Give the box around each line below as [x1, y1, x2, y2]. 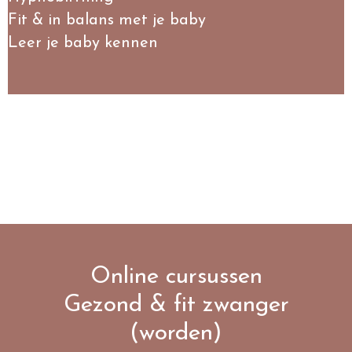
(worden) [130, 321, 222, 346]
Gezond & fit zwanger [63, 293, 289, 318]
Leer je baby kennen [8, 35, 158, 52]
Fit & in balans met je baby [8, 13, 206, 29]
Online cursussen [90, 265, 262, 290]
